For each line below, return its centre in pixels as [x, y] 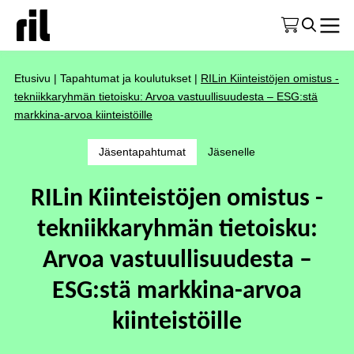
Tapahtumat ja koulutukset [126, 78]
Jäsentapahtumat [142, 152]
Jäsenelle [232, 152]
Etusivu [32, 78]
